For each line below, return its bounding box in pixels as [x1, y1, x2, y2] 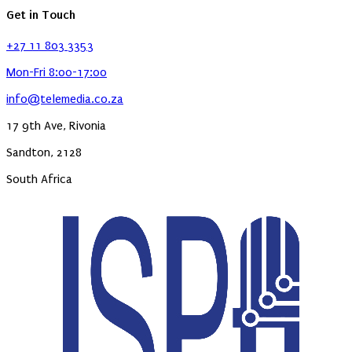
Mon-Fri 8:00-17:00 [6, 65, 107, 80]
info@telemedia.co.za [6, 92, 123, 107]
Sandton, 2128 [6, 145, 82, 160]
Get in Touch [6, 8, 75, 23]
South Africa [6, 172, 72, 187]
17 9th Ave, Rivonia [6, 119, 106, 134]
